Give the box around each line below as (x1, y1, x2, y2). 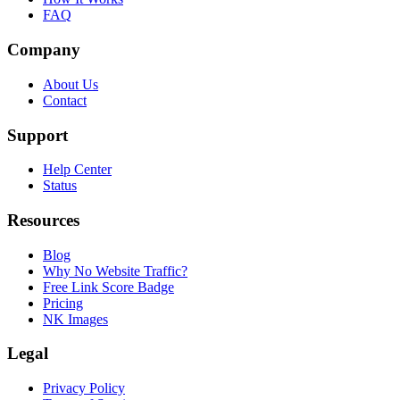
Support (7, 125, 68, 145)
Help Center (43, 162, 112, 178)
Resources (7, 211, 79, 230)
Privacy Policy (43, 380, 125, 396)
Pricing (43, 295, 83, 311)
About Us (43, 76, 98, 92)
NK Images (43, 311, 108, 327)
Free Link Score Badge (43, 279, 174, 295)
